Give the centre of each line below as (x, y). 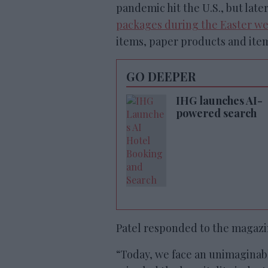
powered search (216, 113)
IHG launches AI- (219, 100)
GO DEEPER (161, 76)
